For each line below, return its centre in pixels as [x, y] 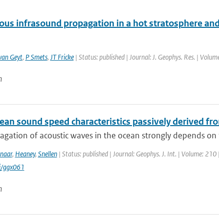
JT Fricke [62, 57]
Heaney [25, 154]
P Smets [36, 57]
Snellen [47, 154]
